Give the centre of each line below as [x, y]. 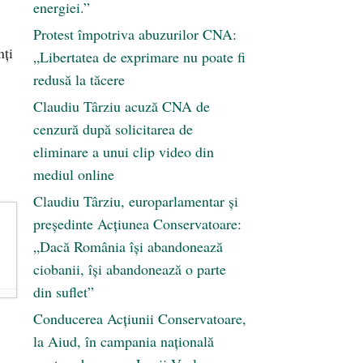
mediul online [74, 175]
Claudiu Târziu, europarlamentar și [136, 201]
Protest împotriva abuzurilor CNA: [135, 34]
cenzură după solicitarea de [113, 129]
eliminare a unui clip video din [124, 152]
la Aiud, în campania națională [124, 342]
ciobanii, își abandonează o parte [130, 269]
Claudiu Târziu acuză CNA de [122, 107]
